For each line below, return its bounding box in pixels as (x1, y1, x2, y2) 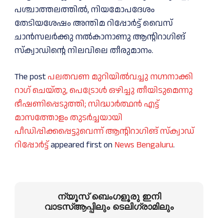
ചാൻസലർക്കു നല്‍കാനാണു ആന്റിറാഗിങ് (15, 31, 185, 43)
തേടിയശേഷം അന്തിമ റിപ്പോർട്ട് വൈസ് (15, 17, 173, 30)
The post (15, 71, 48, 83)
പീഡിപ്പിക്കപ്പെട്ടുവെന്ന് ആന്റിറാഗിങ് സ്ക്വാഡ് (15, 125, 194, 138)
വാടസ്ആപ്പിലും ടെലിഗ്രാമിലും (44, 202, 174, 212)
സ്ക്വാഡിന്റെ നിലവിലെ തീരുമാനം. (15, 44, 153, 57)
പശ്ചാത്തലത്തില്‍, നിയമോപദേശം (15, 3, 155, 16)
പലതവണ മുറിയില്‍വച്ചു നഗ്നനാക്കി (48, 71, 193, 83)
